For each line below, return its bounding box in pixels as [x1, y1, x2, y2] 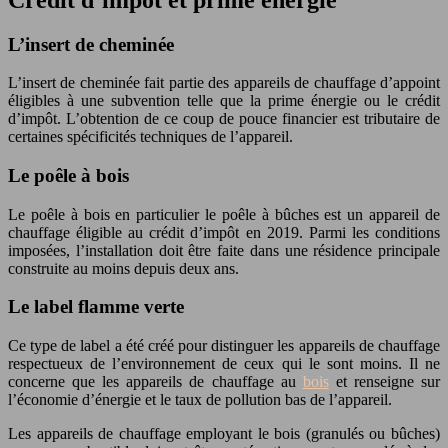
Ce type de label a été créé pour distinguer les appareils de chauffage [8, 337, 440, 355]
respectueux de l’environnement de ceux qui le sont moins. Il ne [8, 355, 440, 373]
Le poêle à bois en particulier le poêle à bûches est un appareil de [8, 205, 440, 223]
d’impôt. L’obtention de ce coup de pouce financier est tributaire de [8, 110, 440, 128]
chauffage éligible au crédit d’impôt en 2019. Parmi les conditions [8, 223, 440, 241]
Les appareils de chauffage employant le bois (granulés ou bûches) [8, 425, 440, 443]
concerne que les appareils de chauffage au [8, 373, 303, 391]
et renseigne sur [328, 373, 441, 391]
